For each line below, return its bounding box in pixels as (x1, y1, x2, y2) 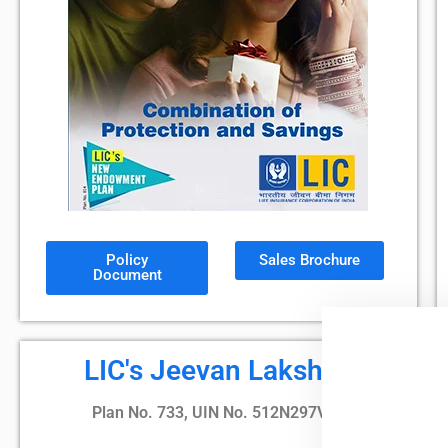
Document (92, 266, 162, 284)
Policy (106, 251, 149, 269)
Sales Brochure (258, 251, 360, 269)
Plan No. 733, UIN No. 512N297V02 (91, 403, 345, 422)
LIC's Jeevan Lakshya (84, 354, 353, 387)
